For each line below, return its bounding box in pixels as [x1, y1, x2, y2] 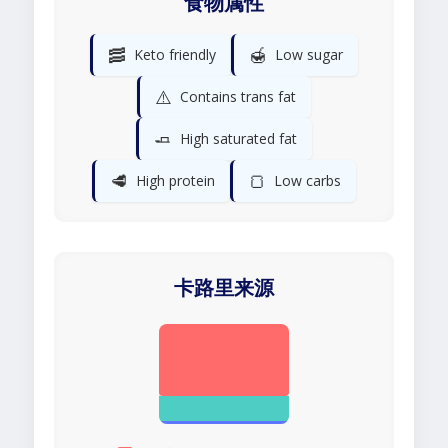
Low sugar [275, 45, 343, 65]
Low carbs [274, 171, 341, 191]
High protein [136, 171, 215, 191]
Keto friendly [134, 45, 216, 65]
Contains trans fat [180, 87, 296, 107]
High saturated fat [180, 129, 297, 149]
